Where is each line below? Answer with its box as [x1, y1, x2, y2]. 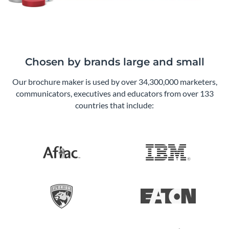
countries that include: [75, 100, 154, 110]
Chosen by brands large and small [25, 55, 204, 68]
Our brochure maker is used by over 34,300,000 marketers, [12, 76, 217, 86]
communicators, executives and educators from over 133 [15, 88, 214, 98]
